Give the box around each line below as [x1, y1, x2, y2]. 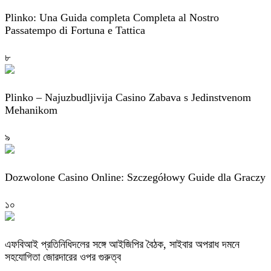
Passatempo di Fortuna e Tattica [5, 24, 145, 36]
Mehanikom [5, 103, 57, 116]
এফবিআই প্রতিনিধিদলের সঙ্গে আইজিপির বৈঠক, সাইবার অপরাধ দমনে [5, 238, 240, 250]
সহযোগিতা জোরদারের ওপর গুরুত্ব [5, 250, 121, 263]
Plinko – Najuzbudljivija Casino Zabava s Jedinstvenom [5, 91, 251, 103]
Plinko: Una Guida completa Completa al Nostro [5, 11, 219, 24]
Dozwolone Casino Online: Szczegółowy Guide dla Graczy [5, 171, 266, 183]
